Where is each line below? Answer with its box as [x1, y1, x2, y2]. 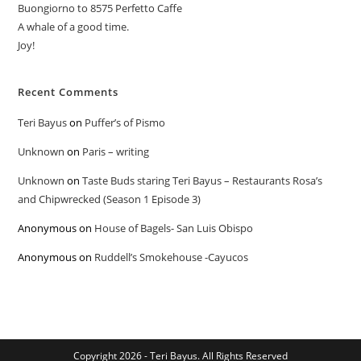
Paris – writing [82, 144, 150, 159]
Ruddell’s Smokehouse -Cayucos [94, 250, 249, 264]
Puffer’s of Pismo [85, 115, 166, 130]
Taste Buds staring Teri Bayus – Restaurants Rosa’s [82, 173, 323, 188]
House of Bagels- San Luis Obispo [94, 221, 254, 235]
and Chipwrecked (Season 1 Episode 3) [18, 192, 201, 206]
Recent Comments [18, 85, 119, 99]
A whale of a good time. [18, 19, 130, 34]
